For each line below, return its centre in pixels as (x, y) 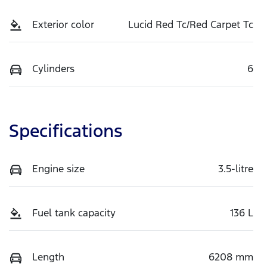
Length (48, 257)
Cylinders (53, 69)
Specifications (66, 131)
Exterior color (63, 25)
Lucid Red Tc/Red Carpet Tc (191, 25)
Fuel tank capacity (74, 213)
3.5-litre (236, 169)
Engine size (58, 169)
